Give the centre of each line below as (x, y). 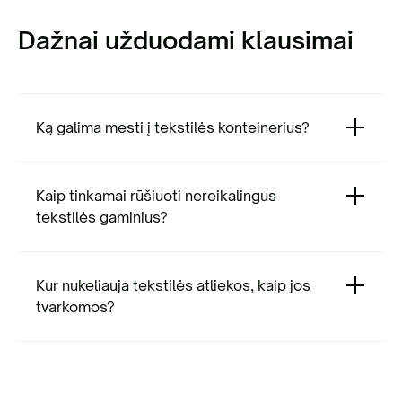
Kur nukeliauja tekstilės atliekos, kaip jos (173, 285)
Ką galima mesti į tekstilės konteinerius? (173, 127)
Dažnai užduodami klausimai (186, 40)
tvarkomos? (75, 307)
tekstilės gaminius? (102, 217)
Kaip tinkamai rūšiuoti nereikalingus (156, 196)
